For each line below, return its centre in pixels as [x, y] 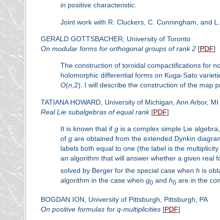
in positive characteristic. [98, 5]
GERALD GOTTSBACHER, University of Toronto [115, 39]
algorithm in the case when [103, 180]
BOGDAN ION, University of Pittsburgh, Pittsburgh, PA [124, 200]
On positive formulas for [79, 209]
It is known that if [87, 129]
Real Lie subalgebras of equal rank [95, 112]
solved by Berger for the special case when [128, 170]
